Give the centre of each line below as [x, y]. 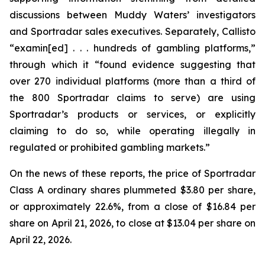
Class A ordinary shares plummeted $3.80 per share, [132, 190]
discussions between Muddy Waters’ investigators [132, 15]
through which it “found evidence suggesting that [132, 64]
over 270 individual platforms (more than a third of [132, 81]
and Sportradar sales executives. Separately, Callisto [132, 31]
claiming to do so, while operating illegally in [132, 131]
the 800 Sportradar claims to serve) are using [132, 98]
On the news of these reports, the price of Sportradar [132, 173]
